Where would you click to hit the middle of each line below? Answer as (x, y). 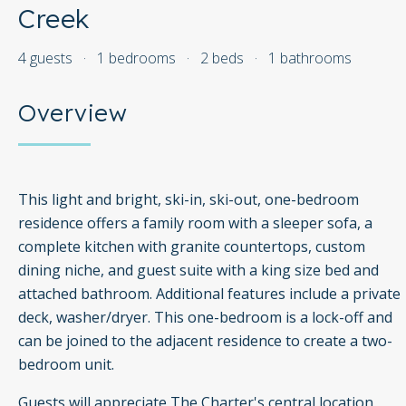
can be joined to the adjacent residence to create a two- (205, 341)
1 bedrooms (136, 58)
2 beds (222, 58)
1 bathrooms (310, 58)
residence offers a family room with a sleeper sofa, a (195, 223)
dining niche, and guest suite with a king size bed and (198, 271)
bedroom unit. (66, 365)
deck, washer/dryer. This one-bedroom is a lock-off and (205, 318)
